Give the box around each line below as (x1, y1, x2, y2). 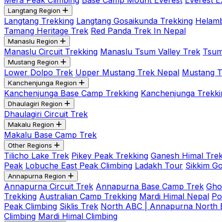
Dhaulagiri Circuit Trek (4, 109, 88, 119)
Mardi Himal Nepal (139, 191, 209, 201)
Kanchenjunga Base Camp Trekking (4, 88, 138, 98)
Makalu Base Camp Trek (4, 130, 97, 140)
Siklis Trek (59, 201, 98, 211)
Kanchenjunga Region (8, 79, 77, 87)
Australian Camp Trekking (39, 191, 137, 201)
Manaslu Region (8, 37, 58, 45)
